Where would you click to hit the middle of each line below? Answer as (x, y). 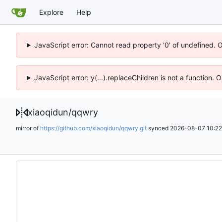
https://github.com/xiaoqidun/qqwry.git (93, 128)
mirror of (28, 128)
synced (158, 128)
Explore (51, 12)
